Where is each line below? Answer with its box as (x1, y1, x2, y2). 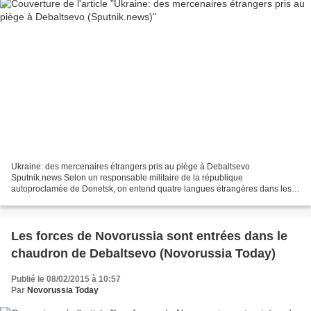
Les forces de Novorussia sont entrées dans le (11, 228, 287, 243)
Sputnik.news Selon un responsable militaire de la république (11, 172, 243, 183)
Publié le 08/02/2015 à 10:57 (11, 274, 121, 284)
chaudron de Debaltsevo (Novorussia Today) (11, 246, 276, 260)
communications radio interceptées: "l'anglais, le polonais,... (11, 194, 235, 205)
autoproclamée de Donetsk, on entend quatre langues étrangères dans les (11, 183, 292, 194)
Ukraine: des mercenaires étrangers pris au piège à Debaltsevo (11, 161, 250, 171)
